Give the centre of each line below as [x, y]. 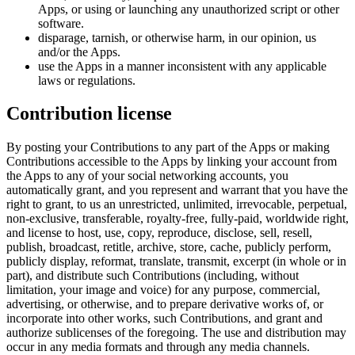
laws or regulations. [87, 80]
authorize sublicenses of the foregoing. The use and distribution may [176, 333]
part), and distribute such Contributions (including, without [153, 276]
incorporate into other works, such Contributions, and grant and [164, 319]
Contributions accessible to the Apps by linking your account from [172, 162]
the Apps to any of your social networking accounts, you [147, 176]
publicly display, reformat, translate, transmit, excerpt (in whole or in [176, 261]
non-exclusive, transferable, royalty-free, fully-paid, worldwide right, [177, 219]
